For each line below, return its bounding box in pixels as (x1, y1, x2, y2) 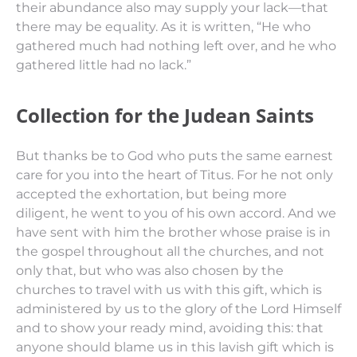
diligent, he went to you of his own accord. (16, 206, 288, 221)
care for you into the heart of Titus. (16, 167, 237, 182)
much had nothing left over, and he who (79, 38, 336, 53)
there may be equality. (16, 19, 161, 34)
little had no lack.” (79, 57, 191, 73)
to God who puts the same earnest (108, 148, 333, 163)
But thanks (16, 148, 91, 163)
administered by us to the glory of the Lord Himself (16, 301, 341, 316)
